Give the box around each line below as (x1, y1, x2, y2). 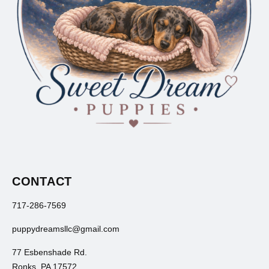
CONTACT (12, 175, 72, 189)
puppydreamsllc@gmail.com (12, 224, 119, 234)
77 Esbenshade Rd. (12, 247, 87, 258)
